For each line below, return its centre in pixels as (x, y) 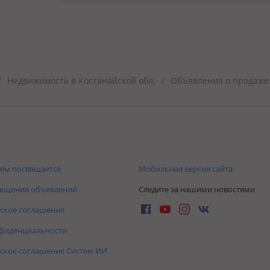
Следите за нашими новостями (197, 189)
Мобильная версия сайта (186, 168)
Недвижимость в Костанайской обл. (81, 80)
